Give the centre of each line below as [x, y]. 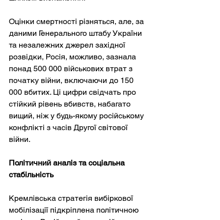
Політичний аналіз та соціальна [68, 163]
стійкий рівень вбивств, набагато [71, 104]
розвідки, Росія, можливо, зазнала [73, 56]
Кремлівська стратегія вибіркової [72, 198]
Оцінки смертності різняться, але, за [77, 21]
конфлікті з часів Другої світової [69, 127]
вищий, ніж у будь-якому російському [77, 115]
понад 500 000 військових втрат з [72, 68]
